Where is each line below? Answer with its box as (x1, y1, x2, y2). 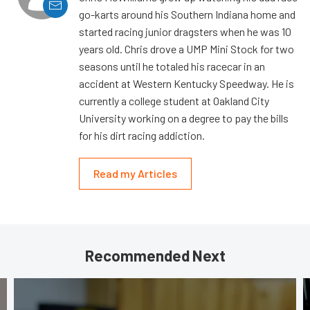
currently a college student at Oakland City (79, 93, 269, 107)
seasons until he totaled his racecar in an (79, 59, 265, 73)
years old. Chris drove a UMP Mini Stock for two (79, 42, 294, 55)
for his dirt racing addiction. (79, 128, 205, 142)
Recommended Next (84, 246, 226, 264)
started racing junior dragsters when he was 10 (79, 24, 291, 38)
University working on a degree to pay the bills (79, 111, 289, 125)
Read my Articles (93, 166, 177, 180)
